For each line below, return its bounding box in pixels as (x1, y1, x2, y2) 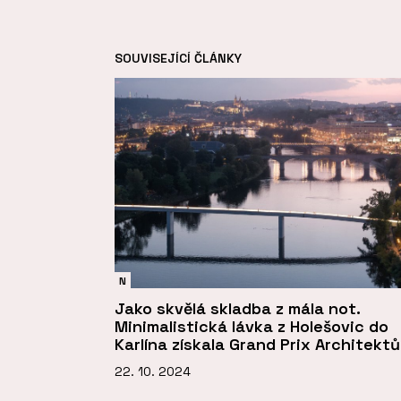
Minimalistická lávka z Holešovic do (115, 316, 388, 337)
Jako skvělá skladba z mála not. (115, 298, 360, 320)
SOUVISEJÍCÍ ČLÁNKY (115, 49, 242, 66)
